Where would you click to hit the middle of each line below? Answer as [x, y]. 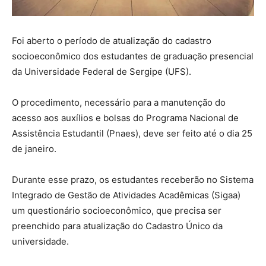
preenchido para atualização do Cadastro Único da [117, 226]
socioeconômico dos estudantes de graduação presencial [133, 56]
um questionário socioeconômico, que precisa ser [117, 211]
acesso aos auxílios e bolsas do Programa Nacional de [125, 118]
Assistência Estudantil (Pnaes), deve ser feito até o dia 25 [132, 134]
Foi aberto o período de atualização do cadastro [112, 41]
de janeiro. [34, 149]
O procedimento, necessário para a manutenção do [119, 103]
